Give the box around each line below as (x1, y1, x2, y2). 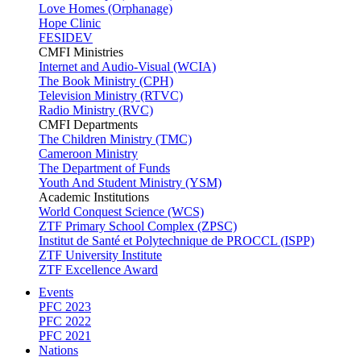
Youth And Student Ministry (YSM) (39, 176, 222, 189)
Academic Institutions (39, 190, 149, 204)
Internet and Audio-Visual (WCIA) (39, 60, 216, 73)
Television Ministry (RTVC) (39, 89, 183, 102)
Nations (39, 343, 78, 357)
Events (39, 285, 73, 299)
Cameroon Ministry (39, 147, 138, 160)
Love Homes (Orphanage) (39, 2, 172, 15)
